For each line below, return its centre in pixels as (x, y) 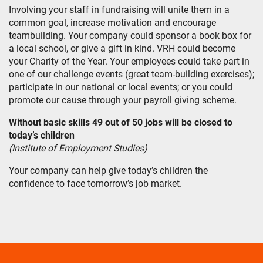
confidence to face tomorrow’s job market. (95, 183)
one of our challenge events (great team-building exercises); (131, 74)
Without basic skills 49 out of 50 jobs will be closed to (121, 122)
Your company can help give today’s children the (108, 171)
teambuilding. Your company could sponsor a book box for (130, 36)
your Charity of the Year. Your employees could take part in (129, 61)
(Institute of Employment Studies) (78, 148)
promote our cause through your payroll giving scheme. (123, 100)
